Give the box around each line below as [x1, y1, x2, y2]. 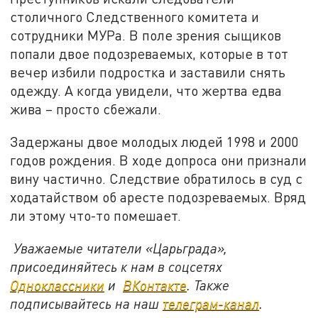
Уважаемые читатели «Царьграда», [13, 239, 228, 256]
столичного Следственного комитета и [10, 9, 260, 26]
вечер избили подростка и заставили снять [10, 64, 286, 81]
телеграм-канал [163, 295, 260, 312]
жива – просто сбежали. [10, 101, 162, 118]
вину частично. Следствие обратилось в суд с [10, 170, 303, 187]
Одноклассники [10, 276, 105, 293]
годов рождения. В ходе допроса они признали [10, 152, 307, 169]
